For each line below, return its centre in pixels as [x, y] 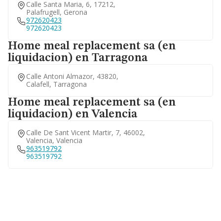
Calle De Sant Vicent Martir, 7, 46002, [86, 132]
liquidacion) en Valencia [73, 114]
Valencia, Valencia [54, 140]
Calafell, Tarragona [56, 84]
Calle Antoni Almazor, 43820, [72, 76]
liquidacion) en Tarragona [78, 58]
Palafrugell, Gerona [57, 12]
